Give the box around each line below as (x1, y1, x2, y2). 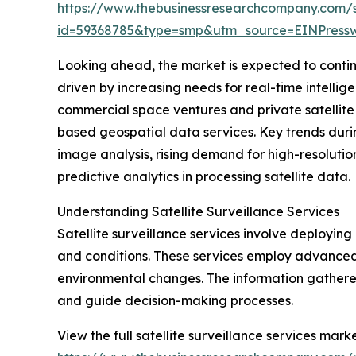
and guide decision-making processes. (57, 292, 293, 309)
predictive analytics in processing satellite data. (57, 168, 350, 185)
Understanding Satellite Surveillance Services (57, 203, 339, 220)
